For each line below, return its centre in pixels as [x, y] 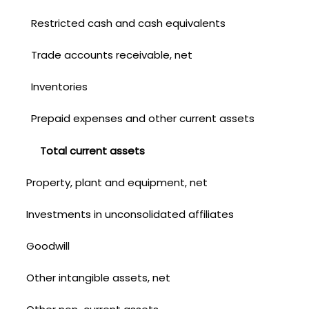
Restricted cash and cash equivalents [129, 23]
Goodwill [48, 246]
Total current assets [92, 150]
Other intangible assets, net [98, 277]
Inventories [60, 86]
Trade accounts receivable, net [112, 54]
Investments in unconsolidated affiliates [130, 214]
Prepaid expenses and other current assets [143, 118]
